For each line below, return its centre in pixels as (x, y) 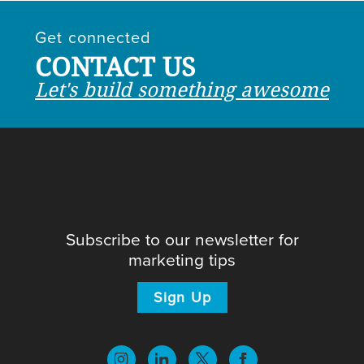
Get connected (96, 37)
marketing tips (182, 259)
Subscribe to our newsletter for (182, 238)
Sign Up (182, 297)
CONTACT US (119, 66)
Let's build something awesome (182, 89)
